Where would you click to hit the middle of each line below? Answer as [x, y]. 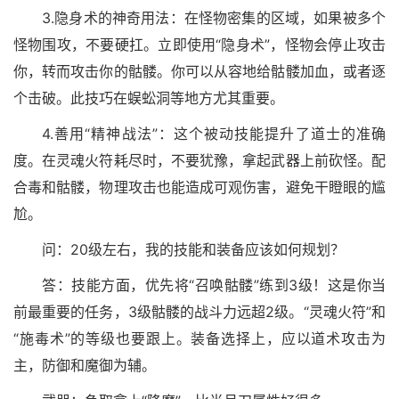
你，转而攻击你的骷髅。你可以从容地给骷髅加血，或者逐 [199, 72]
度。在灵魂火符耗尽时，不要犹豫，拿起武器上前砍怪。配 [199, 161]
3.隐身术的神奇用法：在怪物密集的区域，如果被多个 [214, 18]
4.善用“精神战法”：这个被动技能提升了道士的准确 [214, 134]
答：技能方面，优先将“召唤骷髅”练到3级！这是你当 [214, 285]
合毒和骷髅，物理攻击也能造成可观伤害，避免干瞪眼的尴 [199, 187]
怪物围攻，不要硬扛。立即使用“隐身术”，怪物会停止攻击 [199, 45]
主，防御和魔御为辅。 [85, 366]
